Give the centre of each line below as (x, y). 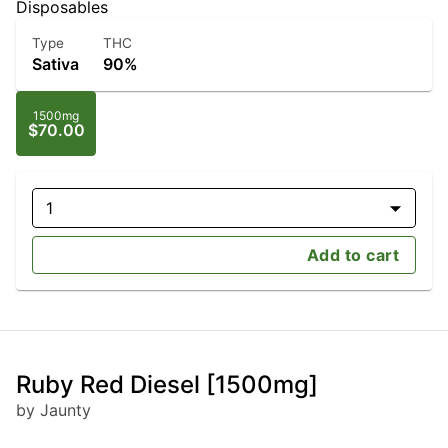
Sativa (55, 64)
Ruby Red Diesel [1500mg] (167, 385)
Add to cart (352, 255)
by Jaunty (53, 410)
